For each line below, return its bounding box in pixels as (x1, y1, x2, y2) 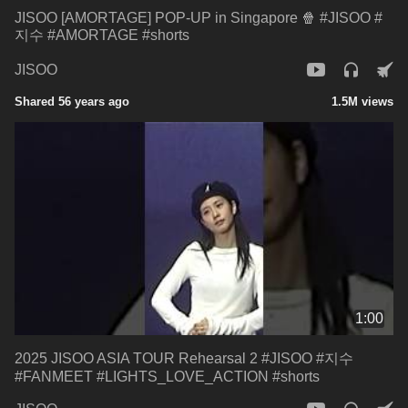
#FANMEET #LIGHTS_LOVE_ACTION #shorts (15, 368, 320, 384)
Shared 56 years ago (15, 94, 129, 108)
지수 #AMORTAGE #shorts (15, 26, 189, 43)
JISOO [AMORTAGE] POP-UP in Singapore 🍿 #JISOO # (15, 9, 382, 25)
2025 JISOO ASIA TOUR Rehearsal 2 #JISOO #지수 (15, 350, 353, 366)
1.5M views (331, 94, 393, 108)
